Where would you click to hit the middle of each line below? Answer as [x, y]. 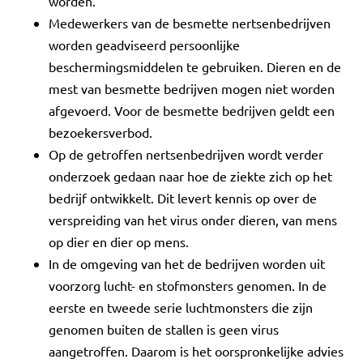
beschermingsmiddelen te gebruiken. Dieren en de [195, 66]
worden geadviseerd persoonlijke [144, 45]
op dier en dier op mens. [119, 241]
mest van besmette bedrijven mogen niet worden [192, 88]
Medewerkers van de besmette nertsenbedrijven [190, 23]
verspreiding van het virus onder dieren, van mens [193, 220]
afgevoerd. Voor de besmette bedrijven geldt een [192, 110]
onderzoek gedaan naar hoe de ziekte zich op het [190, 176]
